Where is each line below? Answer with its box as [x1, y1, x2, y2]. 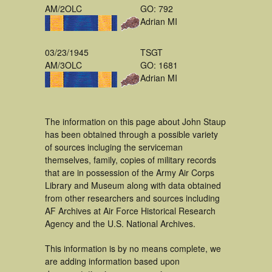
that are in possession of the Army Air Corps [45, 166, 214, 178]
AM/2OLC [45, 2, 82, 15]
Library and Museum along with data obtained [45, 179, 221, 191]
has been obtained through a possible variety [45, 128, 218, 140]
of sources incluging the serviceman [45, 141, 183, 153]
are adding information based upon [45, 255, 180, 267]
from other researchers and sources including [45, 192, 220, 204]
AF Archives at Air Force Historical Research [45, 205, 216, 217]
